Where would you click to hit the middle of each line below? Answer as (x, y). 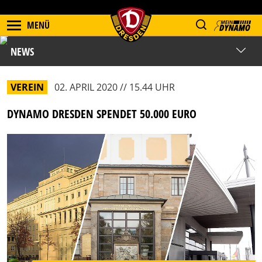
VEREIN (27, 87)
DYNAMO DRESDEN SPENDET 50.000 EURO (102, 114)
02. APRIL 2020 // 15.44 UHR (115, 87)
